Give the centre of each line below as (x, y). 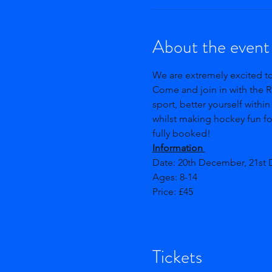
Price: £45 (172, 192)
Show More (177, 213)
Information (178, 148)
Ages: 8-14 (176, 177)
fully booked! (181, 133)
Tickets (177, 257)
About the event (211, 47)
